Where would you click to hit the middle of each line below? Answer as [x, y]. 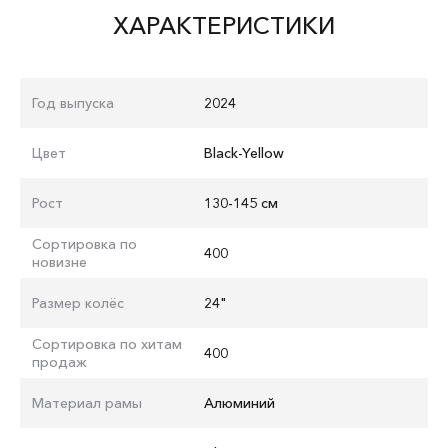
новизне [59, 261]
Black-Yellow [244, 152]
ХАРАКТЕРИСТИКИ [224, 25]
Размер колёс [78, 302]
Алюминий [239, 402]
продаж [59, 361]
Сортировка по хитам [107, 343]
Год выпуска [73, 102]
